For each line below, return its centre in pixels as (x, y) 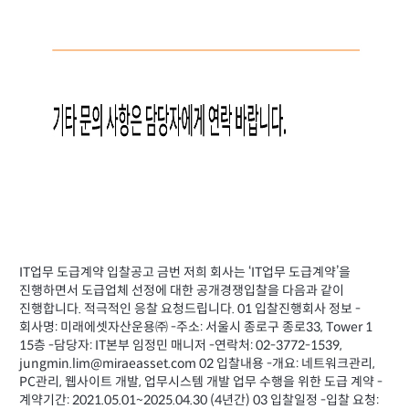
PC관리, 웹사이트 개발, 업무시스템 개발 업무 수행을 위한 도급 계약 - (201, 383)
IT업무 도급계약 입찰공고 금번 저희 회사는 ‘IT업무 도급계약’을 (185, 273)
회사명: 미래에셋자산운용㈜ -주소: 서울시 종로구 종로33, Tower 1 (196, 328)
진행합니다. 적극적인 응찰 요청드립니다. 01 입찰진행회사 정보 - (190, 309)
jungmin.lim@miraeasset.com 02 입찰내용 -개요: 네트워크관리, (197, 364)
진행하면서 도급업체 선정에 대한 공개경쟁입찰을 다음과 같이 (182, 291)
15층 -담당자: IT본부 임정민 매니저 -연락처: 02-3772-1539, (181, 346)
